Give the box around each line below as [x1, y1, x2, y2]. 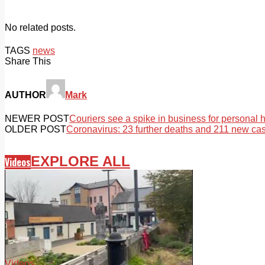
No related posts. [5, 22, 76, 33]
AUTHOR [5, 90, 46, 101]
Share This [5, 56, 51, 66]
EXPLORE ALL [31, 153, 130, 170]
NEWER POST [5, 113, 69, 124]
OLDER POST [5, 124, 66, 134]
